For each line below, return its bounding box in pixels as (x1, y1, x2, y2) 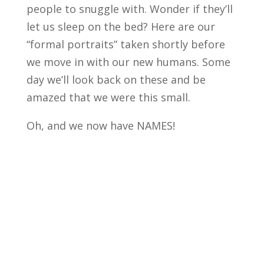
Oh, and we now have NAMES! (26, 118, 175, 133)
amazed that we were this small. (26, 90, 190, 104)
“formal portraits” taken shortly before (26, 37, 225, 51)
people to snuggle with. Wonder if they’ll (26, 1, 233, 16)
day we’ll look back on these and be (26, 72, 206, 87)
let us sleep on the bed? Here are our (26, 19, 215, 34)
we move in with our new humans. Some (26, 54, 230, 69)
